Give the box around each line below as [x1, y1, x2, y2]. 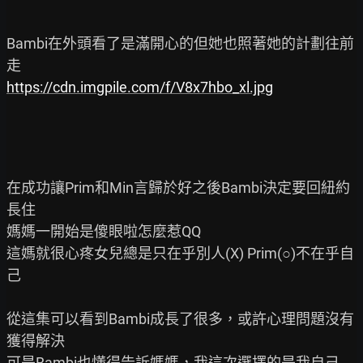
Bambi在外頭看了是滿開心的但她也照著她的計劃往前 [6, 34, 354, 52]
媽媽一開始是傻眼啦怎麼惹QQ [6, 222, 201, 240]
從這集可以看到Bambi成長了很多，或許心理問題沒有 [6, 310, 354, 327]
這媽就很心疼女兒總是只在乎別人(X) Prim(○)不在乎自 [6, 244, 354, 262]
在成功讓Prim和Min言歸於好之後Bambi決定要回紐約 [6, 178, 350, 196]
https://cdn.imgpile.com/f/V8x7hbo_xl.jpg [6, 78, 273, 96]
